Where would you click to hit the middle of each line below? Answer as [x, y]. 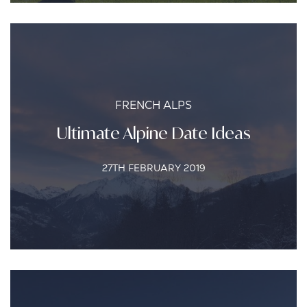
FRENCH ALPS [153, 105]
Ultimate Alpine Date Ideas [153, 133]
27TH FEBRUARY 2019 [153, 168]
